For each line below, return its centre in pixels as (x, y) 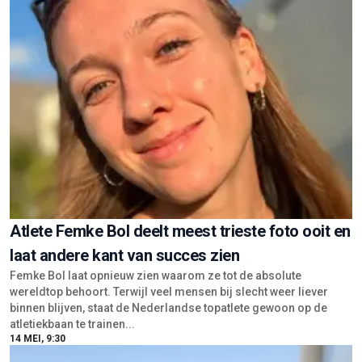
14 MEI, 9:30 (38, 223)
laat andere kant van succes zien (124, 140)
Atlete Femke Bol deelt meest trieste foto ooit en (180, 116)
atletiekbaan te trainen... (72, 209)
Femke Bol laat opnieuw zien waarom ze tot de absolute (156, 160)
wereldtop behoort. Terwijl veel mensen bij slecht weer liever (169, 177)
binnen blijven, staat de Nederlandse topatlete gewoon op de (168, 193)
